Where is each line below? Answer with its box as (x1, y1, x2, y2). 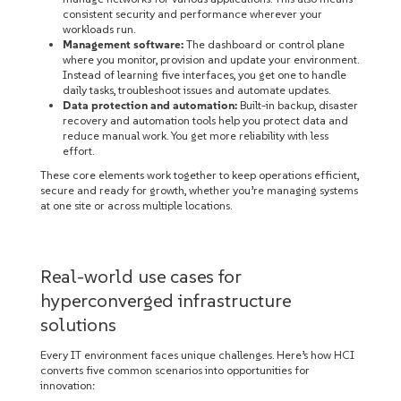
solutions (40, 313, 116, 336)
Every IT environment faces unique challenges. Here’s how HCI (40, 348, 354, 362)
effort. (63, 144, 94, 158)
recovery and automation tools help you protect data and (63, 114, 348, 127)
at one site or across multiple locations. (40, 199, 232, 212)
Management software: (63, 38, 183, 51)
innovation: (40, 379, 95, 392)
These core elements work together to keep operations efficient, (40, 168, 359, 182)
